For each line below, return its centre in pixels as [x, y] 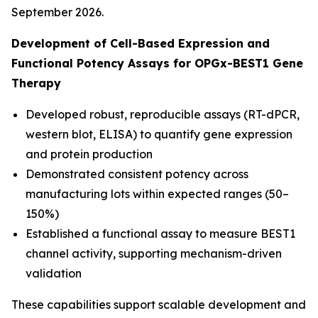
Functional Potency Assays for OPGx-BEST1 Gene [157, 63]
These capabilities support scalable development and [159, 305]
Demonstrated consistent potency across [137, 174]
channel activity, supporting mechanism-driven [154, 253]
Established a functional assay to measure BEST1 [160, 234]
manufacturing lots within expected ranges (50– [157, 194]
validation [54, 273]
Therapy [36, 83]
